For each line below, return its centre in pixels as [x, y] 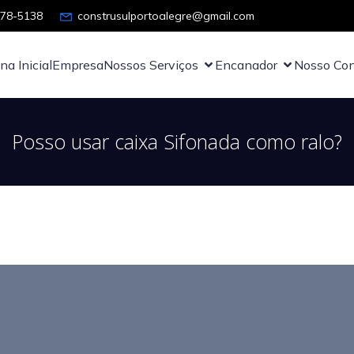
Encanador [246, 65]
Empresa [78, 65]
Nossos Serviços [151, 65]
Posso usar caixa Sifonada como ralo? [177, 141]
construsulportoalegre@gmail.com [166, 15]
